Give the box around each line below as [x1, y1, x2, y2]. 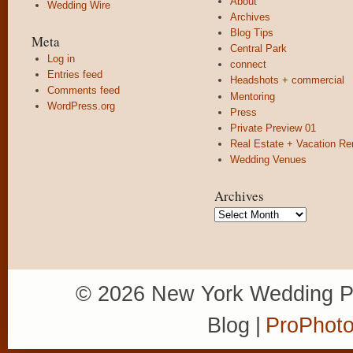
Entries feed [47, 68, 102, 80]
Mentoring [230, 90, 275, 102]
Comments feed [47, 84, 120, 96]
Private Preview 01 [230, 122, 316, 134]
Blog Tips [230, 26, 273, 39]
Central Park [230, 43, 287, 55]
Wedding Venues [230, 154, 307, 166]
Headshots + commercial [230, 74, 344, 87]
